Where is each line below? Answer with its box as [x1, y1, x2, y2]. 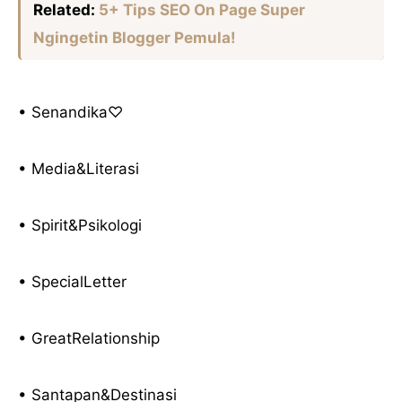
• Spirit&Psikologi [18, 216, 142, 235]
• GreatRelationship [18, 329, 160, 348]
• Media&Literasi [18, 160, 139, 179]
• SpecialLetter [18, 273, 127, 292]
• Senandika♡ [18, 103, 123, 122]
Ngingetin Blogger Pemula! [32, 29, 236, 48]
